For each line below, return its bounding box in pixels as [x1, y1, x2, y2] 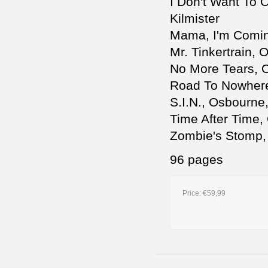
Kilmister [170, 11, 220, 26]
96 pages [170, 153, 223, 167]
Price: [182, 189, 203, 198]
